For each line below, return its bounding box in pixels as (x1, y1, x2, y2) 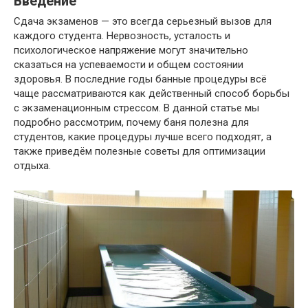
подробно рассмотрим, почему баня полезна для (14, 116, 249, 129)
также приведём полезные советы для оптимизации (14, 145, 265, 158)
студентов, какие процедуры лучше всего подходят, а (14, 131, 272, 144)
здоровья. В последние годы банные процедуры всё (14, 73, 267, 86)
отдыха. (14, 159, 51, 173)
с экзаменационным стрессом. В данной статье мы (14, 102, 259, 115)
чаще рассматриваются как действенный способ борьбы (14, 87, 289, 100)
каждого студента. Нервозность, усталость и (14, 30, 230, 43)
